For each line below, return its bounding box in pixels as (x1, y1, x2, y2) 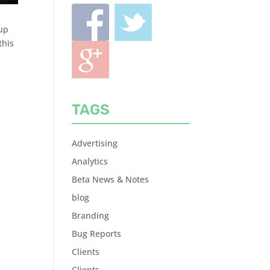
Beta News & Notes (72, 173, 149, 185)
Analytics (72, 155, 108, 167)
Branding (72, 209, 110, 221)
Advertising (72, 137, 118, 149)
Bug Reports (72, 227, 122, 239)
